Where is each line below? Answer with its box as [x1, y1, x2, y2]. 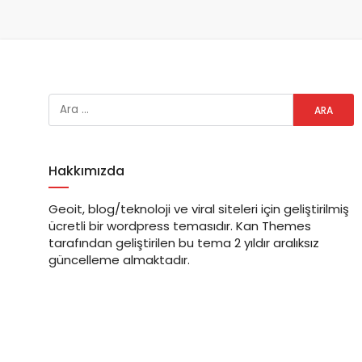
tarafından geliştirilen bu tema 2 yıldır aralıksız [48, 234, 319, 251]
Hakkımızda [48, 162, 124, 180]
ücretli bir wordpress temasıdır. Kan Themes [48, 217, 311, 234]
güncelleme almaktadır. [48, 251, 190, 268]
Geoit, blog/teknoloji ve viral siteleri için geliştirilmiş [48, 200, 349, 217]
